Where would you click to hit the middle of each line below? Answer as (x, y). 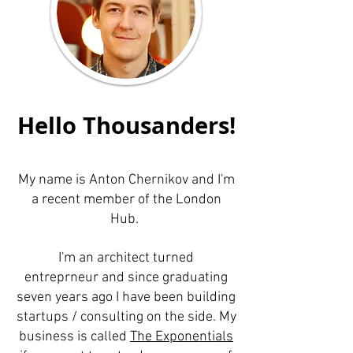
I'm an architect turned (126, 258)
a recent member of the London (126, 200)
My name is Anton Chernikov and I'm (126, 180)
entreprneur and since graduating (126, 278)
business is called (74, 337)
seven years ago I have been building (126, 297)
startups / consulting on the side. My (126, 317)
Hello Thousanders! (126, 125)
